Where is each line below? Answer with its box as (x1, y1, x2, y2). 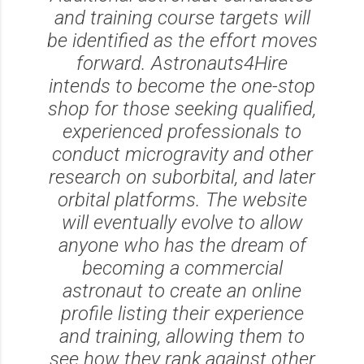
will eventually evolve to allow (61, 210, 303, 234)
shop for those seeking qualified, (48, 97, 316, 120)
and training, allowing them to (59, 324, 305, 348)
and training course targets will (54, 6, 310, 29)
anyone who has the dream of (58, 233, 306, 257)
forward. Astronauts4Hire (76, 51, 288, 75)
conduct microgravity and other (51, 142, 313, 166)
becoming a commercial (81, 256, 283, 279)
